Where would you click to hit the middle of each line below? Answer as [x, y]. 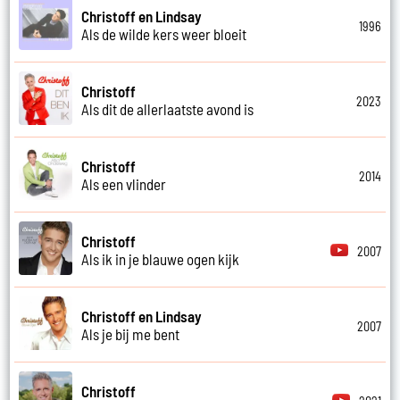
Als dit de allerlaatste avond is [168, 108]
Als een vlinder [124, 183]
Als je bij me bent [131, 333]
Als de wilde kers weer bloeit [164, 33]
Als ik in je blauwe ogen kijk [161, 258]
